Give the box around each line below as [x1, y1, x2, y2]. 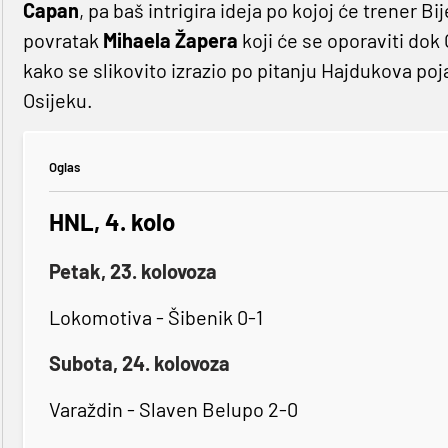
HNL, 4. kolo [48, 206, 175, 236]
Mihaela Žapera [102, 27, 238, 52]
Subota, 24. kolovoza [48, 350, 230, 375]
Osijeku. [22, 87, 93, 112]
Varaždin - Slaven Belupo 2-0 [48, 396, 298, 421]
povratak [22, 27, 103, 52]
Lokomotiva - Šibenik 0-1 [48, 304, 263, 329]
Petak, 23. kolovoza [48, 258, 217, 283]
